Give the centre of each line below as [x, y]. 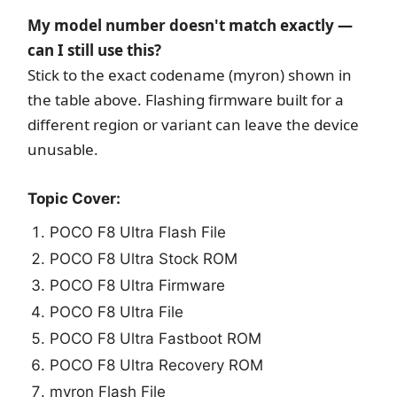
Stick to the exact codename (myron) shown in [190, 74]
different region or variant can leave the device [194, 124]
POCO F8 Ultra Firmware [138, 285]
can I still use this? [95, 50]
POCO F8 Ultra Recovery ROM [157, 365]
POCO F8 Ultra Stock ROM [144, 258]
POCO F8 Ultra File [117, 311]
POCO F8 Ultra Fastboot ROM [156, 338]
